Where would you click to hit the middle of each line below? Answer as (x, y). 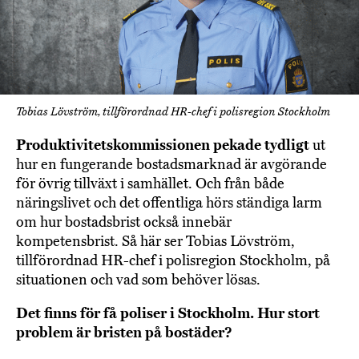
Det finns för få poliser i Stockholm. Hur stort (168, 314)
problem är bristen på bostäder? (124, 333)
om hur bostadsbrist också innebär (124, 222)
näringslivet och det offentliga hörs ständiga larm (169, 203)
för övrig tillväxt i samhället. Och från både (150, 184)
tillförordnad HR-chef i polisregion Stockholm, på (173, 261)
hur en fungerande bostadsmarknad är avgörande (171, 165)
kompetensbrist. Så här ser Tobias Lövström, (155, 242)
